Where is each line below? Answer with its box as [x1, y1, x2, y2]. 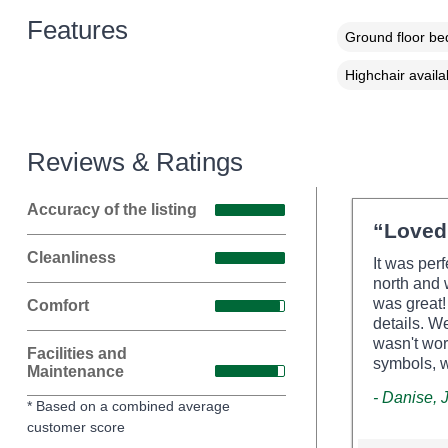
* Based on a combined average [26, 397, 230, 414]
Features [26, 15, 128, 44]
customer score [26, 418, 125, 435]
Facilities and [26, 344, 127, 362]
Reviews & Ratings [26, 147, 243, 176]
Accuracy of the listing [26, 201, 197, 219]
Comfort [26, 297, 89, 315]
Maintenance [26, 362, 124, 380]
